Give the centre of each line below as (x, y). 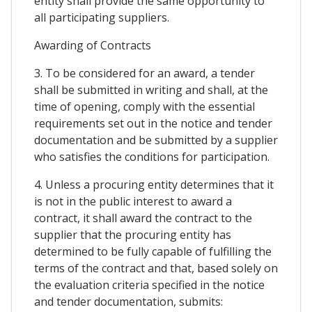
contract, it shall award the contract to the (143, 218)
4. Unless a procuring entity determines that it (154, 185)
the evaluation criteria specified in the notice (149, 285)
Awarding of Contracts (93, 46)
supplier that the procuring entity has (133, 235)
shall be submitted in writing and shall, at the (151, 90)
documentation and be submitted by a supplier (156, 140)
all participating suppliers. (102, 18)
